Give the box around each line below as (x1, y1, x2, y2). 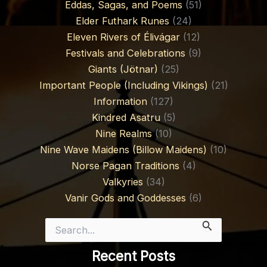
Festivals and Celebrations (66, 47, 185, 59)
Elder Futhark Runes (75, 15, 169, 27)
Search (45, 218, 73, 228)
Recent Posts (92, 248, 175, 264)
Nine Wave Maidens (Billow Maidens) (40, 144, 207, 156)
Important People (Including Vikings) (39, 79, 208, 91)
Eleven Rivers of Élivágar (67, 31, 180, 43)
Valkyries (102, 176, 143, 188)
